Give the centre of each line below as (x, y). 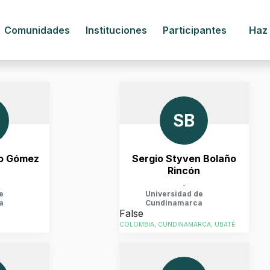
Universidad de (174, 193)
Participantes (195, 30)
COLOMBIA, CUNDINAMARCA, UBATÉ (177, 224)
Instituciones (117, 30)
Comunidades (37, 30)
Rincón (184, 171)
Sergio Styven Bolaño (184, 159)
